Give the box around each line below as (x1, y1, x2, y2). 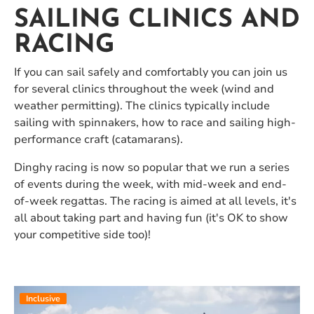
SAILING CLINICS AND (14, 8, 300, 34)
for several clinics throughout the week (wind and (14, 81, 274, 97)
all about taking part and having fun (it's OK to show (14, 210, 288, 226)
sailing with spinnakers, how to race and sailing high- (14, 115, 296, 131)
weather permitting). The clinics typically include (14, 98, 270, 114)
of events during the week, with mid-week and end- (14, 177, 287, 193)
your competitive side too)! (14, 227, 151, 243)
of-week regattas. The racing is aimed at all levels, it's (14, 193, 296, 210)
